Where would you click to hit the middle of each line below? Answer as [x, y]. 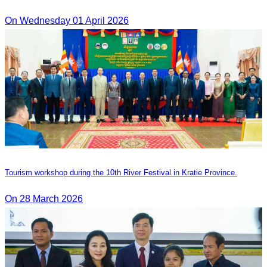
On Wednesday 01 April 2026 [67, 21]
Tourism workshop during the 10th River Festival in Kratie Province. [121, 172]
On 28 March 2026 [44, 198]
